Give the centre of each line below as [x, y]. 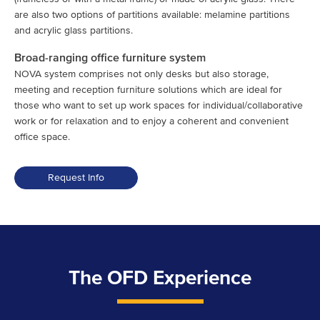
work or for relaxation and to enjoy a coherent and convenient [151, 121]
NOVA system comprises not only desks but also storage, [141, 74]
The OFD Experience [160, 278]
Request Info [76, 178]
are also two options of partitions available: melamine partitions [152, 15]
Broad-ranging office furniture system [110, 58]
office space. [42, 137]
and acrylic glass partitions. [74, 31]
